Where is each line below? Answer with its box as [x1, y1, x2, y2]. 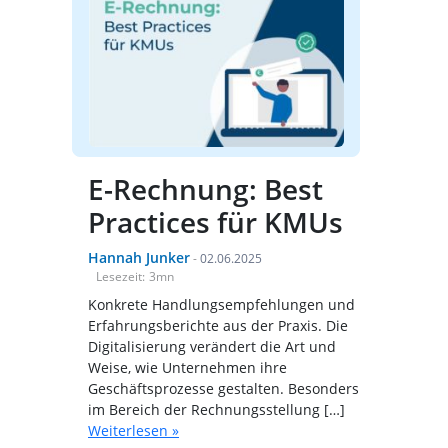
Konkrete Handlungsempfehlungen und [88, 295, 355, 315]
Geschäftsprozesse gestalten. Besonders [88, 379, 359, 399]
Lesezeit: [96, 268, 145, 286]
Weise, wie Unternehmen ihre [88, 358, 287, 378]
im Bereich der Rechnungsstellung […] [88, 400, 345, 420]
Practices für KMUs [88, 203, 343, 242]
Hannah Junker [88, 248, 190, 268]
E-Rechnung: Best [88, 170, 323, 209]
